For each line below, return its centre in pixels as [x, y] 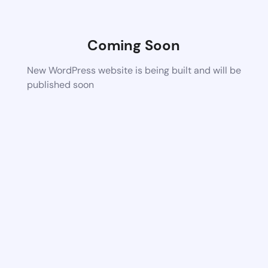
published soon [60, 84]
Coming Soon [134, 45]
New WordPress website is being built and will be [134, 70]
